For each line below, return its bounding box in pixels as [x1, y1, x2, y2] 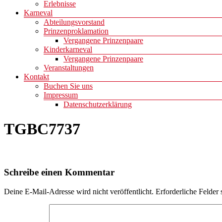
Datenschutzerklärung [63, 100, 132, 109]
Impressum [44, 91, 78, 100]
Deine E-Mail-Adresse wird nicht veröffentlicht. [4, 187, 154, 196]
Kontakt [24, 72, 49, 81]
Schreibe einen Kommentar [4, 167, 114, 178]
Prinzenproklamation [44, 27, 109, 36]
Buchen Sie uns [44, 82, 93, 91]
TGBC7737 [4, 119, 80, 138]
